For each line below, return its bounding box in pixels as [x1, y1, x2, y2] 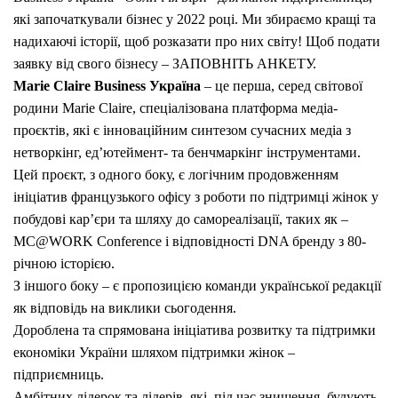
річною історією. [13, 255, 115, 271]
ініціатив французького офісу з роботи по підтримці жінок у [13, 188, 378, 204]
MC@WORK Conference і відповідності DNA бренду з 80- [13, 233, 366, 249]
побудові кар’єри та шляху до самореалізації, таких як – [13, 211, 348, 227]
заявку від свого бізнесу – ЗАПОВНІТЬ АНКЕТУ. [13, 55, 316, 71]
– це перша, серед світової [201, 77, 362, 93]
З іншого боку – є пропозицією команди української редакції [13, 277, 381, 293]
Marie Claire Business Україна [13, 77, 201, 93]
